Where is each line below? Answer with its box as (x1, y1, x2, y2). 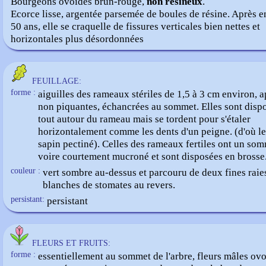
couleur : (11, 166, 40, 175)
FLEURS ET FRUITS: (32, 239, 110, 248)
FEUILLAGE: (32, 77, 81, 85)
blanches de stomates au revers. (43, 179, 175, 191)
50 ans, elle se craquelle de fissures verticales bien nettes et (11, 20, 260, 32)
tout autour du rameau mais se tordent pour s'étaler (38, 113, 251, 125)
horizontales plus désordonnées (11, 33, 144, 45)
